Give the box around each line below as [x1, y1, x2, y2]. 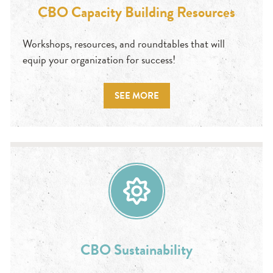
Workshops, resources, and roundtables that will [23, 35, 225, 52]
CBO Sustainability [80, 239, 193, 261]
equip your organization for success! [23, 51, 176, 68]
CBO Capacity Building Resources [38, 1, 235, 24]
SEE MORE [114, 89, 159, 103]
